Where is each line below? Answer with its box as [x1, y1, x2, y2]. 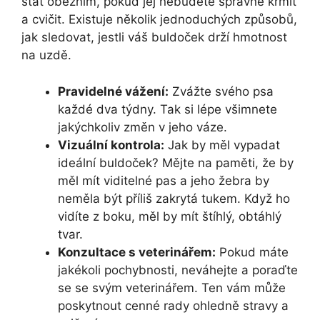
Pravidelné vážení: [58, 84, 169, 99]
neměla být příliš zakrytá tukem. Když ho [58, 191, 290, 206]
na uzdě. [21, 48, 71, 63]
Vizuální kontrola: [58, 137, 164, 152]
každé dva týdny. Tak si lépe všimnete [58, 101, 277, 116]
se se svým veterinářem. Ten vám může [58, 280, 286, 295]
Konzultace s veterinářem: [58, 244, 216, 259]
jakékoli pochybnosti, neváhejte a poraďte [58, 262, 298, 277]
